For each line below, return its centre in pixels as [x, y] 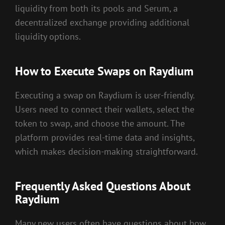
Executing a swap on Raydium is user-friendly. [105, 95]
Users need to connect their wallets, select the [105, 109]
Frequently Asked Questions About [103, 186]
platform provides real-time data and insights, [105, 138]
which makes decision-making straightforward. [106, 152]
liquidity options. [48, 37]
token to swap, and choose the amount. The [100, 124]
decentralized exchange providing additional [102, 23]
